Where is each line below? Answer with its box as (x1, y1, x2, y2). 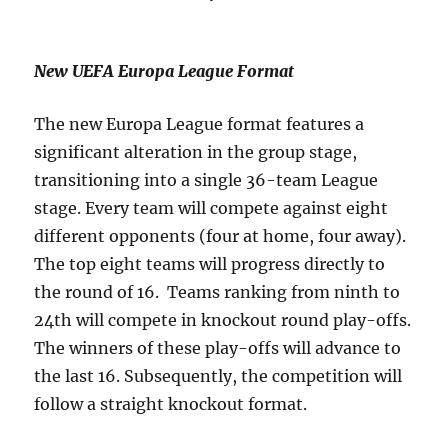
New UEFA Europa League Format (34, 61, 295, 81)
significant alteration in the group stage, (34, 142, 358, 162)
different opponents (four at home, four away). (34, 226, 407, 246)
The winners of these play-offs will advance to (34, 338, 402, 358)
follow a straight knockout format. (34, 394, 308, 414)
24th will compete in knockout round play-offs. (34, 310, 412, 330)
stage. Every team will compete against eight (34, 198, 389, 218)
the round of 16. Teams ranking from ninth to (34, 282, 401, 302)
